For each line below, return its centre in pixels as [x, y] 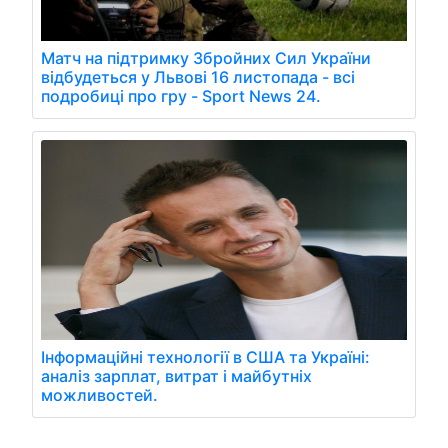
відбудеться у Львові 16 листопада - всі [198, 76]
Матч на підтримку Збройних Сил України [206, 57]
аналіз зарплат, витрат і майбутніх [176, 375]
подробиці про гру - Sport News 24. [181, 95]
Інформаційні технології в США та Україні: [205, 356]
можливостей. [99, 394]
